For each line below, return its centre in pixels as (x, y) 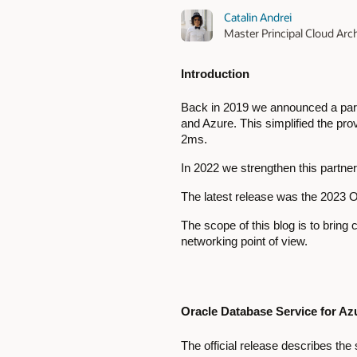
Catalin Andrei (258, 17)
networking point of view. (244, 241)
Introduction (215, 74)
